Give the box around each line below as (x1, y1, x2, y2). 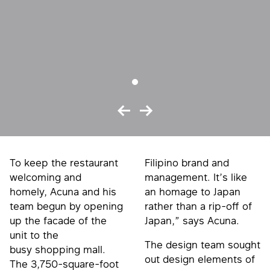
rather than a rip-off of (145, 199, 252, 212)
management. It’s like (145, 171, 247, 183)
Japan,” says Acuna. (145, 214, 239, 227)
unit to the (10, 228, 58, 241)
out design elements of (145, 253, 255, 265)
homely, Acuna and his (10, 185, 116, 198)
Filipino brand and (145, 156, 229, 169)
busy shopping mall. (10, 243, 105, 256)
